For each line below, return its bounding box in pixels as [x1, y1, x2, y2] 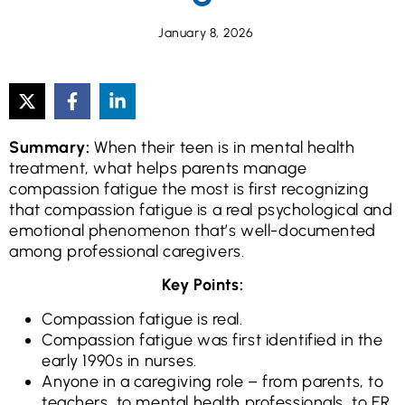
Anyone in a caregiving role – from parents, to [42, 371, 384, 391]
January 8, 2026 [158, 25, 254, 41]
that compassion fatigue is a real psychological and [9, 200, 393, 220]
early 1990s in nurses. [42, 350, 197, 371]
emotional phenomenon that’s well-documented [9, 221, 376, 240]
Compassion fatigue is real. [42, 308, 243, 329]
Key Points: [161, 275, 244, 296]
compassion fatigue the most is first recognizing [9, 179, 370, 199]
